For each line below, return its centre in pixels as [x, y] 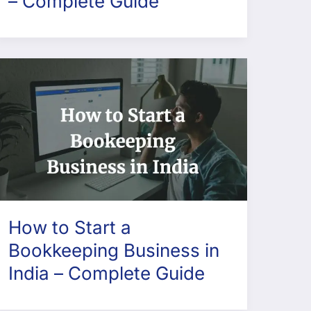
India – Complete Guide [106, 274]
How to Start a [69, 228]
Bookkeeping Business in [114, 251]
